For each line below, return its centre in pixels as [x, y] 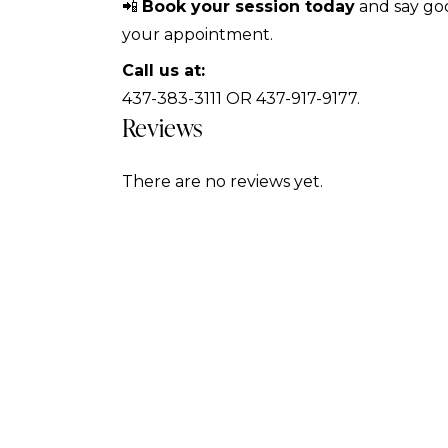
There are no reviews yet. [222, 182]
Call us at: [163, 71]
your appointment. [197, 35]
